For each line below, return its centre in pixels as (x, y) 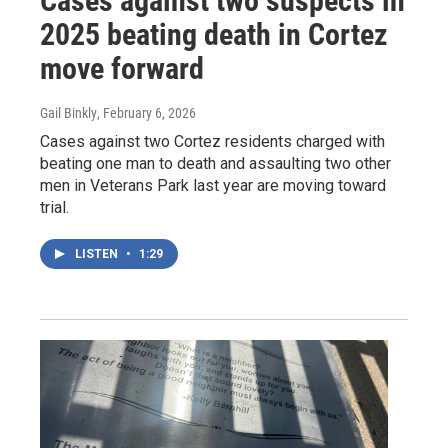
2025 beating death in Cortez (214, 34)
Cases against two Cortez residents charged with (212, 141)
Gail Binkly (68, 112)
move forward (122, 68)
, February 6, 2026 (146, 112)
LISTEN (98, 253)
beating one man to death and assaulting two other (215, 163)
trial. (54, 207)
